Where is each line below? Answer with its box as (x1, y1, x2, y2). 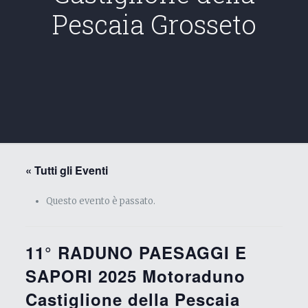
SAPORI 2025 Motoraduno (25, 264, 245, 287)
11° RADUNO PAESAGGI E (25, 241, 247, 264)
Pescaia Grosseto (52, 7, 256, 41)
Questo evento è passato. (45, 195, 155, 207)
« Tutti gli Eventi (25, 162, 108, 178)
